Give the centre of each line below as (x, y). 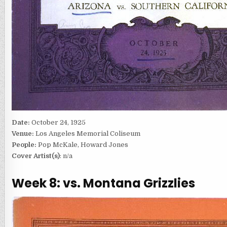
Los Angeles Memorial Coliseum (88, 134)
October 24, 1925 (58, 123)
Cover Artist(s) (35, 156)
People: (24, 145)
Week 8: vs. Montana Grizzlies (103, 183)
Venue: (23, 134)
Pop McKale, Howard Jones (82, 145)
